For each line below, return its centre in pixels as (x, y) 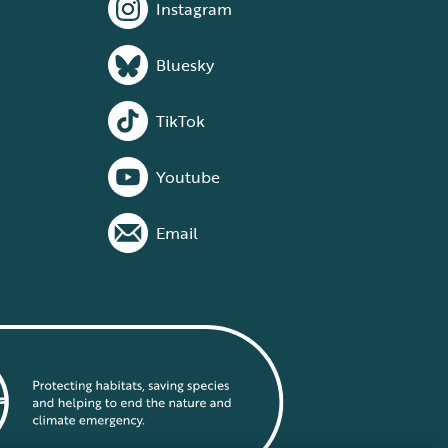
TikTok (180, 121)
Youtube (188, 177)
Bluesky (185, 65)
